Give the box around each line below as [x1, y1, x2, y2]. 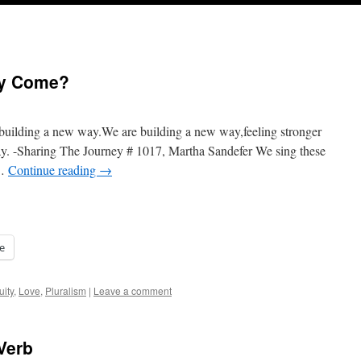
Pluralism [45, 284, 86, 297]
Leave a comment [93, 284, 172, 297]
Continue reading [8, 161, 99, 178]
